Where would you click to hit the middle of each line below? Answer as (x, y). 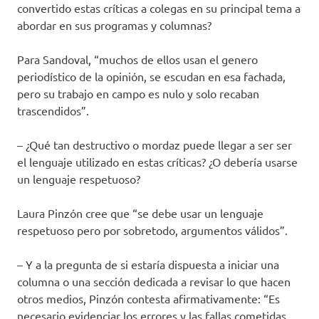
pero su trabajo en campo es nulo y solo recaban (138, 94)
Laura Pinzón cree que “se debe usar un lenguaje (140, 213)
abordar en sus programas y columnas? (114, 25)
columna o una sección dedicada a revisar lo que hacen (154, 282)
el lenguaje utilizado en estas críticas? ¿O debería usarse (157, 162)
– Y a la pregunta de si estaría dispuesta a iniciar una (148, 265)
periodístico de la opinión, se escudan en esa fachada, (151, 77)
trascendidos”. (53, 111)
